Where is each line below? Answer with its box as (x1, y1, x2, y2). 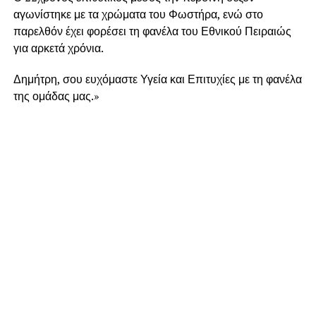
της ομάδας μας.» (13, 87, 99, 104)
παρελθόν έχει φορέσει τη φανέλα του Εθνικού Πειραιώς (13, 23, 291, 39)
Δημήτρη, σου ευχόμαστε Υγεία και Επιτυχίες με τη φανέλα (13, 71, 302, 87)
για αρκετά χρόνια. (13, 39, 104, 56)
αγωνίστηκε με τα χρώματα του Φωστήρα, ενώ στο (13, 6, 263, 22)
